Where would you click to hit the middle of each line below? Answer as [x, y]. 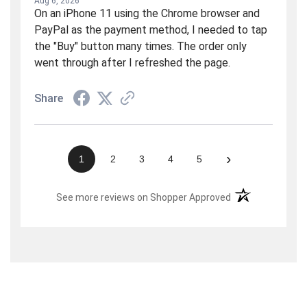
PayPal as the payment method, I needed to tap [151, 29]
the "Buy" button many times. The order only [140, 46]
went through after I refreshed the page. [132, 62]
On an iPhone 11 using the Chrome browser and [147, 13]
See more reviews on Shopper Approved [144, 197]
